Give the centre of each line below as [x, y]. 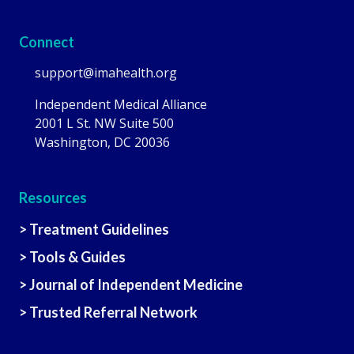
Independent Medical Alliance [121, 104]
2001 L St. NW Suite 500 [104, 123]
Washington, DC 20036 [102, 142]
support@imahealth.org [106, 72]
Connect [47, 41]
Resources [53, 197]
